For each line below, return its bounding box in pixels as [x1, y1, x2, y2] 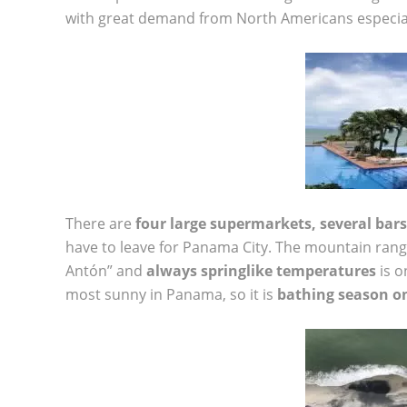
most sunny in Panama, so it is [65, 283, 277, 304]
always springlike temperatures [146, 260, 376, 281]
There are [65, 213, 135, 233]
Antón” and [65, 260, 146, 281]
